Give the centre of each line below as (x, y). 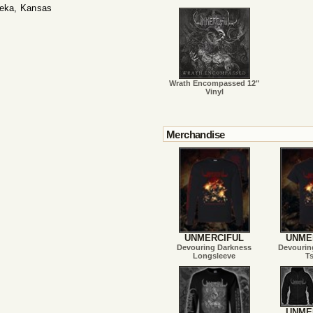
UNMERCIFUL (214, 238)
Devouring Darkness (214, 248)
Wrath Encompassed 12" (214, 83)
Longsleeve (214, 256)
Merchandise (196, 135)
